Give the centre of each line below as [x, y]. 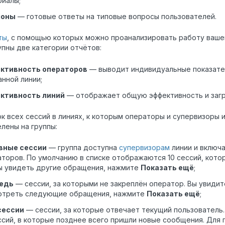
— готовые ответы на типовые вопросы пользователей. [116, 16]
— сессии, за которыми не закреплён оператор [99, 184]
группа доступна [88, 148]
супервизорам [144, 148]
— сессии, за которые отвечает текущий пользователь [124, 210]
